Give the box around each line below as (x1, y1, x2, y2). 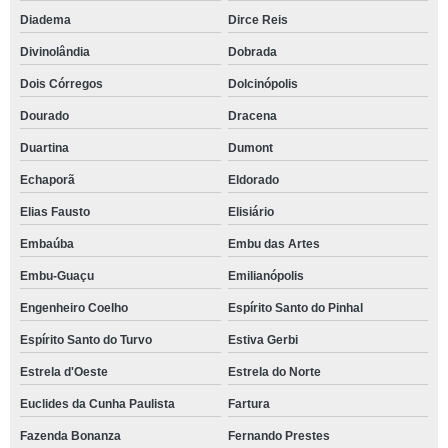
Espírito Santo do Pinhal (227, 300, 363, 315)
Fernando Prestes (227, 428, 330, 443)
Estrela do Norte (227, 364, 321, 379)
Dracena (227, 108, 277, 123)
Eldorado (227, 172, 279, 187)
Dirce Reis (227, 12, 288, 27)
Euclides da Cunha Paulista (20, 396, 175, 411)
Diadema (20, 12, 71, 27)
